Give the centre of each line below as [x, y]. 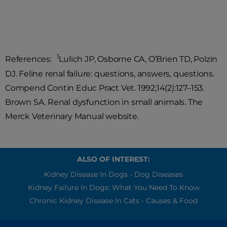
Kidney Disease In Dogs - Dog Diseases [113, 174]
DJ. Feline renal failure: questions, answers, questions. [110, 73]
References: [31, 59]
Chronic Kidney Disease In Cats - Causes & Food [113, 200]
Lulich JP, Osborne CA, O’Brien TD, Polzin [138, 59]
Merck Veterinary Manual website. [72, 116]
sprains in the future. [50, 7]
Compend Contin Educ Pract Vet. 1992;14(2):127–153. [105, 88]
